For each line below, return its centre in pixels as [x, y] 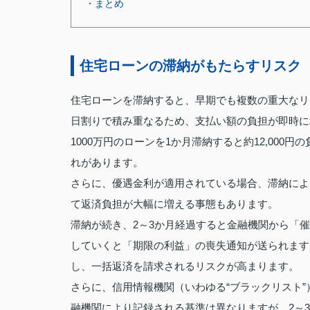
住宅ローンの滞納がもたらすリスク [190, 66]
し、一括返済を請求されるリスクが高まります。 [185, 266]
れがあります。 [107, 162]
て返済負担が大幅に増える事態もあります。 [174, 204]
